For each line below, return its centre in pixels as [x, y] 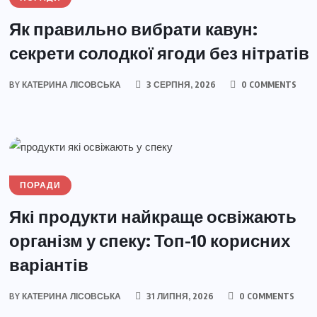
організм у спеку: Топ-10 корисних [150, 240]
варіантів [49, 264]
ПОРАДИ [41, 185]
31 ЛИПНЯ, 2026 [179, 296]
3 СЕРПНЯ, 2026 [180, 85]
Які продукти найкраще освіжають [153, 215]
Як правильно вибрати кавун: [134, 29]
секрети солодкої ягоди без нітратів [160, 53]
